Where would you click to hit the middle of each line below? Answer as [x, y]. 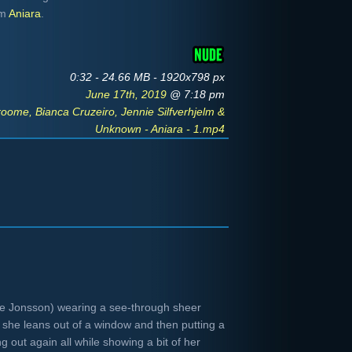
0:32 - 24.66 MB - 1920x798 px [147, 77]
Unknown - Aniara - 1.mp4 [160, 129]
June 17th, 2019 [128, 94]
